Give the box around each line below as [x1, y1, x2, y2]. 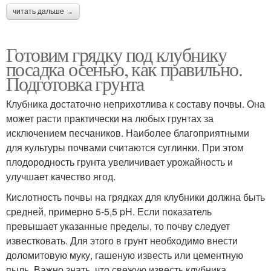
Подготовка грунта [6, 70, 144, 96]
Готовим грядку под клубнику [6, 41, 227, 67]
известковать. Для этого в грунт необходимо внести [6, 233, 238, 247]
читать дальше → [13, 7, 73, 16]
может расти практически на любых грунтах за [6, 111, 214, 125]
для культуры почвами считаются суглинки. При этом [6, 140, 244, 154]
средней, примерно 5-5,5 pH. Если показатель [6, 204, 212, 218]
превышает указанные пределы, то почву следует [6, 218, 230, 233]
